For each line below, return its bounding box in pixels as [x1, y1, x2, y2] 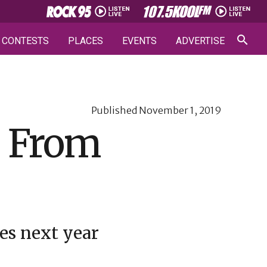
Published [91, 104, 139, 116]
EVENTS [122, 35, 157, 46]
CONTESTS [2, 35, 49, 46]
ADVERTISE [176, 35, 225, 46]
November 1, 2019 [139, 104, 222, 116]
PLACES [68, 35, 103, 46]
